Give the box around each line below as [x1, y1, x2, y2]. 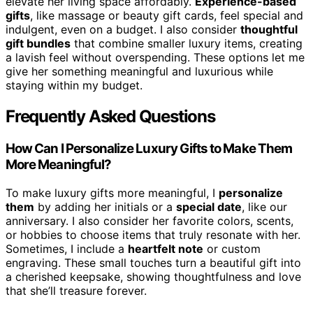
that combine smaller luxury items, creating [71, 36, 303, 51]
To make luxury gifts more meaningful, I [6, 185, 219, 200]
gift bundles [6, 36, 71, 51]
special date [176, 199, 242, 214]
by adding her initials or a [34, 199, 176, 214]
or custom [203, 241, 261, 256]
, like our [242, 199, 287, 214]
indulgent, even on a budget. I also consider [6, 22, 240, 37]
